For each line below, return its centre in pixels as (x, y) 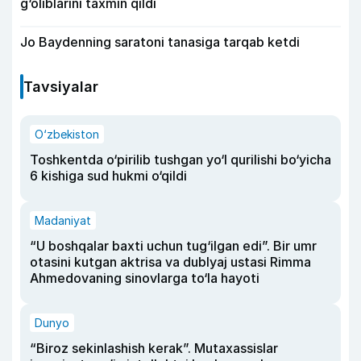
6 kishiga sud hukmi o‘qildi (108, 176)
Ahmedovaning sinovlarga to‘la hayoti (145, 278)
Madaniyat (63, 221)
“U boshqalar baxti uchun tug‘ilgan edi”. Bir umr (173, 246)
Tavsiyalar (61, 87)
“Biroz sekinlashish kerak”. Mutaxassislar (154, 349)
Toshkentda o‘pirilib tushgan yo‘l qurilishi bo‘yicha (180, 160)
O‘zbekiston (67, 135)
